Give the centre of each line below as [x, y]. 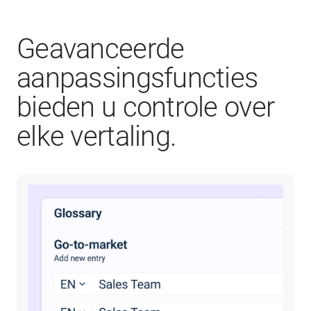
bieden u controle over [146, 108]
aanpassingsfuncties [137, 78]
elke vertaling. [97, 137]
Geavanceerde [101, 49]
